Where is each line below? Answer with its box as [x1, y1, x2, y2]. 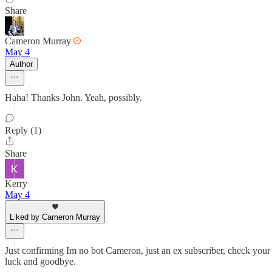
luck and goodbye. [5, 256, 76, 267]
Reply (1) [5, 125, 41, 135]
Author [10, 59, 33, 69]
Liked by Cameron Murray [10, 212, 100, 222]
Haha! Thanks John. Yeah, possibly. [5, 92, 142, 103]
